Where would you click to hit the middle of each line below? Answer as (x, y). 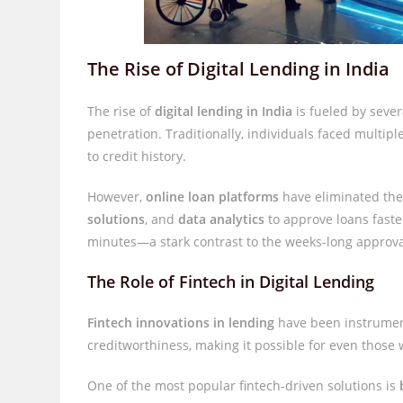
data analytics (222, 219)
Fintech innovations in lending (181, 322)
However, (117, 197)
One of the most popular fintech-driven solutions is (244, 385)
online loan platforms (213, 197)
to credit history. (137, 156)
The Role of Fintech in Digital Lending (231, 282)
